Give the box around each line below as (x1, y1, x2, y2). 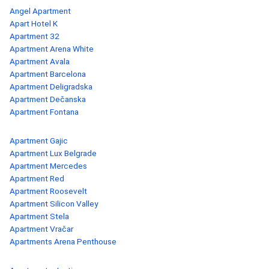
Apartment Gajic (10, 136, 68, 146)
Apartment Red (10, 174, 64, 184)
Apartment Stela (10, 211, 69, 222)
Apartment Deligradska (10, 82, 92, 92)
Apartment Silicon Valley (10, 199, 98, 209)
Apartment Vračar (10, 224, 73, 234)
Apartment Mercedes (10, 161, 87, 171)
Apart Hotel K (10, 19, 58, 29)
